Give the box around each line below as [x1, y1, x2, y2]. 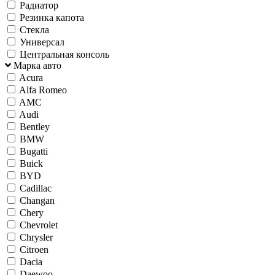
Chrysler [20, 231, 53, 242]
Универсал [20, 36, 64, 47]
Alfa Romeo [19, 84, 67, 95]
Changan [20, 195, 55, 206]
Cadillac [20, 182, 52, 193]
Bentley [20, 121, 50, 132]
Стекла [20, 24, 49, 35]
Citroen [20, 244, 48, 255]
